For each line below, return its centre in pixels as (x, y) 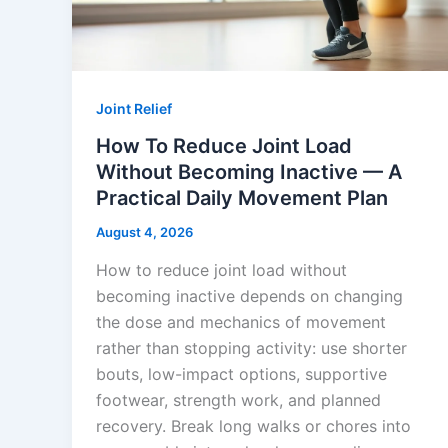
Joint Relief (134, 108)
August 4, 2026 (144, 232)
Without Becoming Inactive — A (249, 172)
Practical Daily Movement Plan (242, 198)
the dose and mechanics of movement (241, 322)
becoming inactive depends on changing (249, 296)
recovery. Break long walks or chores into (253, 426)
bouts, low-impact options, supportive (241, 374)
